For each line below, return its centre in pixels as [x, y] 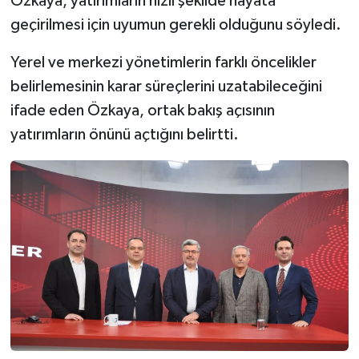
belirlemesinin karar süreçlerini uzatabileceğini [166, 87]
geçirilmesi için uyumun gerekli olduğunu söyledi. [175, 25]
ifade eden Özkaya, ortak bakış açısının [142, 111]
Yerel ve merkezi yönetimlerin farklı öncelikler [163, 63]
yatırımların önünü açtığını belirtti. [124, 135]
